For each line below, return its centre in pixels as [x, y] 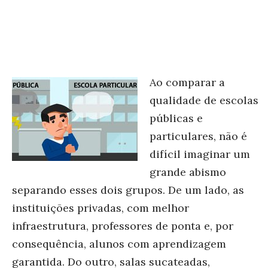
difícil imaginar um [200, 154]
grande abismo [188, 172]
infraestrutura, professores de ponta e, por [123, 226]
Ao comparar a [187, 82]
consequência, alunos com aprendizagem [119, 244]
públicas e [176, 118]
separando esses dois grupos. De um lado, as [128, 190]
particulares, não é [198, 136]
